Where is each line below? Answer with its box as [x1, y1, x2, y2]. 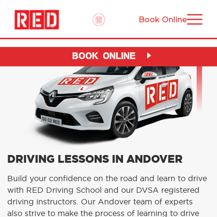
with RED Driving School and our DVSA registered [7, 186, 200, 194]
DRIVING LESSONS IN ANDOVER [7, 154, 183, 165]
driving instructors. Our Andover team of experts [7, 198, 193, 206]
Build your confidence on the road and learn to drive [7, 174, 207, 183]
